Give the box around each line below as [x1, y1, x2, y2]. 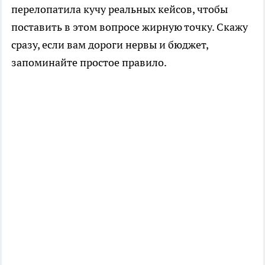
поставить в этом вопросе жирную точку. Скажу [11, 20, 248, 34]
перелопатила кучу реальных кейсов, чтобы [11, 2, 228, 16]
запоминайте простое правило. [11, 55, 167, 69]
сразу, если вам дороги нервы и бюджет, [11, 37, 208, 51]
